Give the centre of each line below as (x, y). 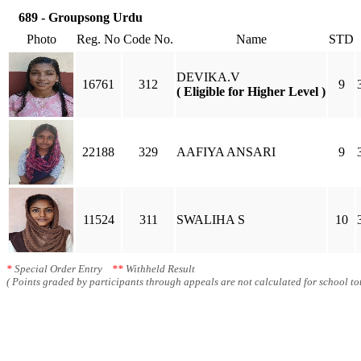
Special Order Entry (62, 269)
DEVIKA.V (208, 77)
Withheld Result (159, 269)
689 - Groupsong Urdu (81, 17)
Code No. (148, 39)
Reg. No (98, 39)
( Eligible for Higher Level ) (251, 91)
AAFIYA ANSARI (226, 152)
